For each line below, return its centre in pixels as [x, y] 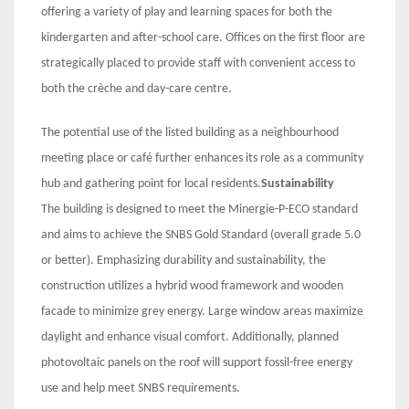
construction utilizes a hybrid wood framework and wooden [192, 286]
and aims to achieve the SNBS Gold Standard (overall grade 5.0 [201, 235]
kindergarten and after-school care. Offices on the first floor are [203, 37]
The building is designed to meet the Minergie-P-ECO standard [199, 209]
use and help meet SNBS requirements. [141, 388]
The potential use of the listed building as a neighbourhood [190, 132]
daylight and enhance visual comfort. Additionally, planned [190, 337]
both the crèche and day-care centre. [136, 89]
